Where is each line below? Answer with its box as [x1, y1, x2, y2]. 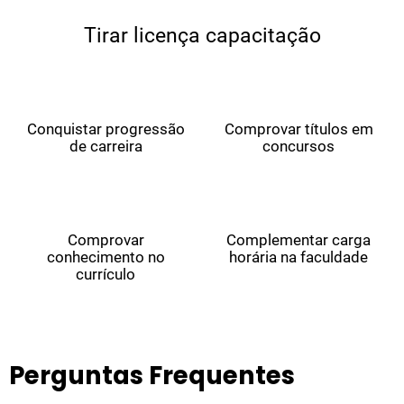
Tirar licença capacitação [83, 23, 321, 49]
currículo [76, 265, 135, 284]
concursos [262, 137, 335, 156]
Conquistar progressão [26, 120, 185, 139]
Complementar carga [226, 231, 371, 250]
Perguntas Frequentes [9, 358, 295, 394]
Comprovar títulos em [224, 120, 373, 139]
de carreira [69, 137, 142, 156]
